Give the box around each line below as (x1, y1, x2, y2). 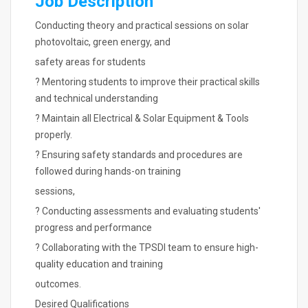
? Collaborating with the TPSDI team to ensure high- (35, 242, 258, 253)
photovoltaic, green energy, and (35, 36, 170, 47)
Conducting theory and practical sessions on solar (35, 20, 249, 31)
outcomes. (35, 278, 81, 289)
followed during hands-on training (35, 166, 181, 177)
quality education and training (35, 258, 163, 269)
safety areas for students (35, 56, 146, 67)
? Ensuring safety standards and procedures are (35, 149, 243, 160)
